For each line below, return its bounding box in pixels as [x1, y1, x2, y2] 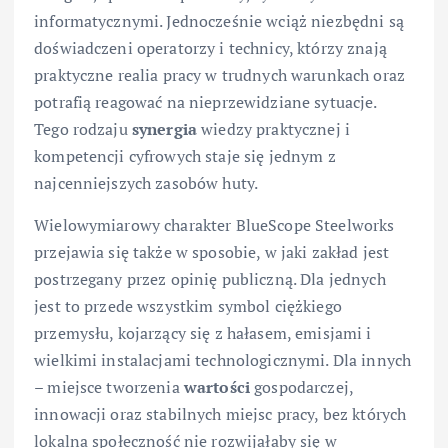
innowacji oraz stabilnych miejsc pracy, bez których [34, 402, 407, 425]
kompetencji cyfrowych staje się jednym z [34, 145, 336, 168]
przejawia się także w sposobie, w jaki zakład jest [34, 240, 390, 263]
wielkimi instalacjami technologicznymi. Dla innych [34, 348, 412, 371]
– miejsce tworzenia [34, 375, 184, 398]
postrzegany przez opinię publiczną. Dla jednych [34, 267, 386, 290]
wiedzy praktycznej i [197, 118, 351, 141]
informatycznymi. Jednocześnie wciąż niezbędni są [34, 10, 404, 33]
